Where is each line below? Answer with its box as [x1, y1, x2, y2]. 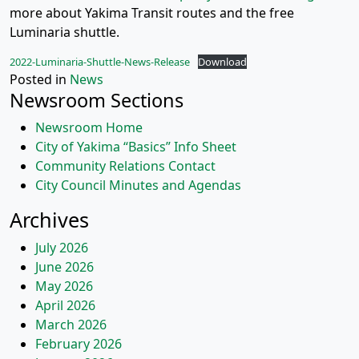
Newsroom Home [35, 119, 143, 136]
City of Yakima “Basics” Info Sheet [35, 138, 236, 155]
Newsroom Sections [10, 87, 184, 113]
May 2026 [35, 277, 93, 295]
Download [197, 54, 247, 69]
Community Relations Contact [35, 157, 216, 175]
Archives [10, 206, 89, 233]
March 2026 [35, 316, 107, 333]
